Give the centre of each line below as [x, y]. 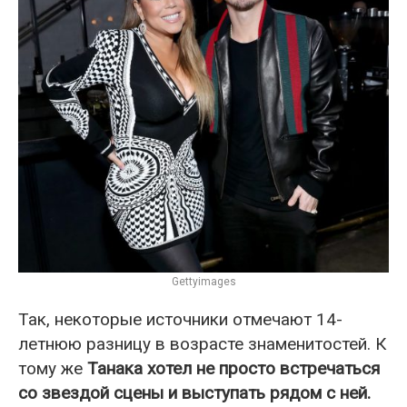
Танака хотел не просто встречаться [233, 368]
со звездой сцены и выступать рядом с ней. [194, 393]
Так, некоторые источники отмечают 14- [180, 319]
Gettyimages [203, 282]
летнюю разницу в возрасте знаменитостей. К [202, 344]
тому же [53, 368]
